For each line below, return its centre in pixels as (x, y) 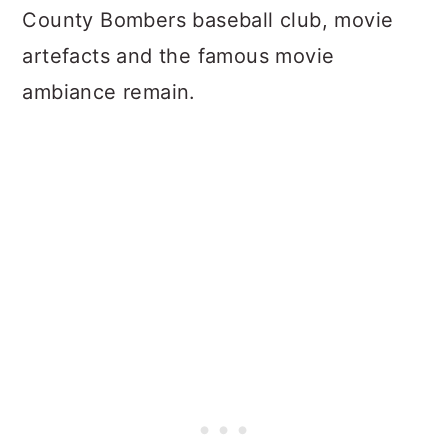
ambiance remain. (109, 92)
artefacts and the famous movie (178, 56)
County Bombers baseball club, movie (208, 20)
